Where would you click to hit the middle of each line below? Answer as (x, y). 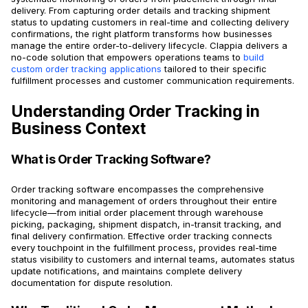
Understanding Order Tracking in (135, 111)
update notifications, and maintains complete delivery (126, 271)
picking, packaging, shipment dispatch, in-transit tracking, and (146, 224)
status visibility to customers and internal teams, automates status (153, 259)
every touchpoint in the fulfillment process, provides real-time (144, 247)
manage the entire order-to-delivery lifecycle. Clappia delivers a (149, 45)
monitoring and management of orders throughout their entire (144, 201)
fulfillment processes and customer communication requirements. (153, 80)
